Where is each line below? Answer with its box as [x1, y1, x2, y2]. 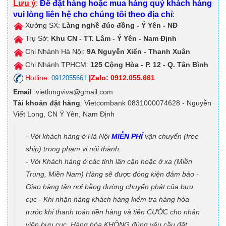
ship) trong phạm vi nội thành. [26, 145, 123, 153]
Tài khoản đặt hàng [13, 99, 80, 107]
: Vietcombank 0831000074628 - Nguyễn [80, 99, 211, 107]
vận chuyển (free [143, 132, 199, 141]
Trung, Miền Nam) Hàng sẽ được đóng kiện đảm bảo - [26, 170, 199, 179]
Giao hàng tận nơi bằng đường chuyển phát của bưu [26, 183, 193, 191]
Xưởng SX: [23, 21, 62, 30]
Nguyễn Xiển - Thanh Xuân [96, 47, 190, 56]
